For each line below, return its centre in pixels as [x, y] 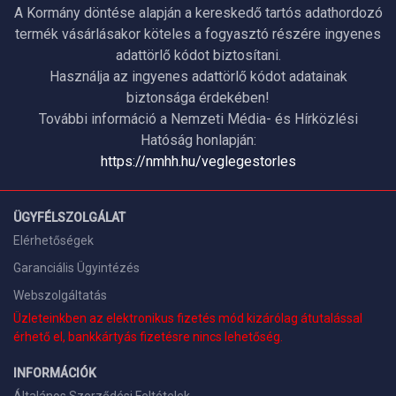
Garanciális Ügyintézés [76, 268]
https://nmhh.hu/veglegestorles [198, 161]
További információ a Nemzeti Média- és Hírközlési [198, 119]
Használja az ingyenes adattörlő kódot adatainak [198, 76]
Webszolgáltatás [60, 295]
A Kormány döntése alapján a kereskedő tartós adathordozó [198, 13]
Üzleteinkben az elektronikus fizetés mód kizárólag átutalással [188, 318]
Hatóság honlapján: [198, 140]
